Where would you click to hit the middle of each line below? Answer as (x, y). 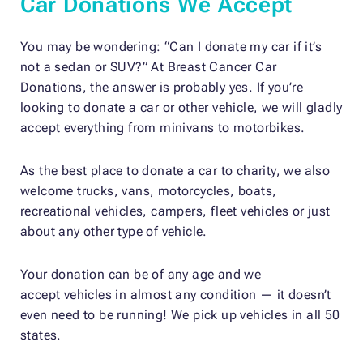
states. (41, 335)
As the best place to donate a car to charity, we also (175, 171)
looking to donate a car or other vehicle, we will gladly (181, 108)
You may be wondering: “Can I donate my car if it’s (171, 47)
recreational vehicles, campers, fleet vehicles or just (175, 211)
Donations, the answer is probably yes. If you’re (162, 88)
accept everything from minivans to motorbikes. (163, 128)
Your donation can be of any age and (132, 275)
